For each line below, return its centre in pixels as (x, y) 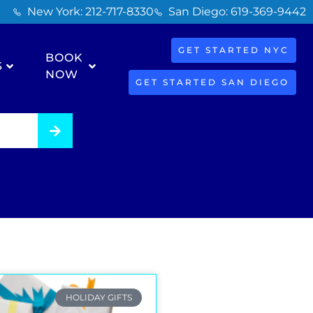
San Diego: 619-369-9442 (237, 12)
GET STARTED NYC (233, 50)
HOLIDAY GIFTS (99, 298)
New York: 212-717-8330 (90, 12)
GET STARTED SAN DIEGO (212, 82)
